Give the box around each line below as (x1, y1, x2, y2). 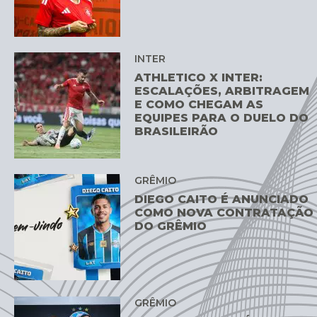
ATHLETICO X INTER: (134, 70, 263, 84)
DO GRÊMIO (134, 219, 207, 234)
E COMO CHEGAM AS (134, 97, 264, 111)
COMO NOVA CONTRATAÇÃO (134, 206, 314, 220)
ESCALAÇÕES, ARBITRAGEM (134, 83, 310, 98)
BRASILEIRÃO (134, 124, 219, 138)
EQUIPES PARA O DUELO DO (134, 110, 309, 125)
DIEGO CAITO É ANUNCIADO (134, 192, 309, 207)
